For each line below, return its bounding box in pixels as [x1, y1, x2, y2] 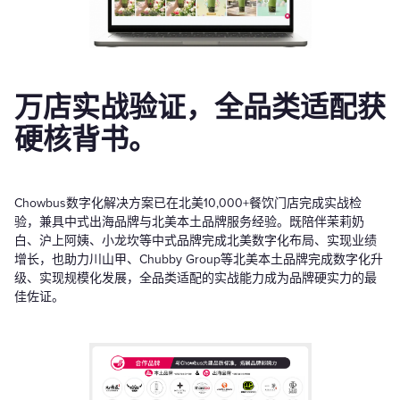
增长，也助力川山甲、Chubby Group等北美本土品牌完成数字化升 [14, 252, 383, 268]
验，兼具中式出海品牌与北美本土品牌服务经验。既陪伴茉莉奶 [14, 214, 364, 230]
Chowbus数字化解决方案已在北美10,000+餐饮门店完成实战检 [14, 196, 362, 212]
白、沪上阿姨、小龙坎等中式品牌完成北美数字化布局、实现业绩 [14, 233, 377, 249]
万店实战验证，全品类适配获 [14, 91, 386, 127]
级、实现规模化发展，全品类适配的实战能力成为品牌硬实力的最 [14, 271, 377, 287]
